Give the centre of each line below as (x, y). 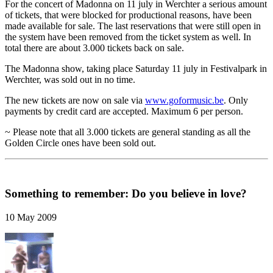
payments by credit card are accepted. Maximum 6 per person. (124, 112)
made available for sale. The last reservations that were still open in (133, 26)
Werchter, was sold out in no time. (70, 80)
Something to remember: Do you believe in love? (126, 193)
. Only (236, 101)
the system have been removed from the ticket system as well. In (128, 37)
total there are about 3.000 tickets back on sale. (94, 48)
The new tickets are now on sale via (75, 101)
